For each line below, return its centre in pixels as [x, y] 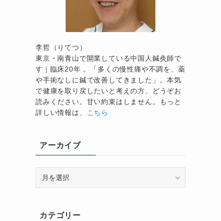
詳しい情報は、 [61, 113]
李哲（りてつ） [61, 48]
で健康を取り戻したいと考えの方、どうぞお [109, 91]
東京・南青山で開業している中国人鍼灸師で [109, 58]
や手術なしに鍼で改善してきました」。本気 [109, 80]
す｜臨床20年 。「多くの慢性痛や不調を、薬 [110, 69]
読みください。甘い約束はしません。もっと [109, 102]
